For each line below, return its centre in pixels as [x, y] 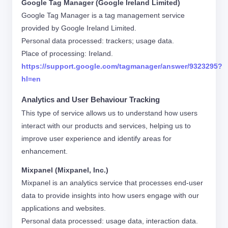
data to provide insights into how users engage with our [110, 195]
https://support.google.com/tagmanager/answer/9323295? [122, 66]
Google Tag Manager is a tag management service [103, 15]
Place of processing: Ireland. [67, 53]
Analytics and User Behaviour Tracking [91, 100]
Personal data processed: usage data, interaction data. [110, 221]
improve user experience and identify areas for [96, 138]
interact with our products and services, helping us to [106, 126]
